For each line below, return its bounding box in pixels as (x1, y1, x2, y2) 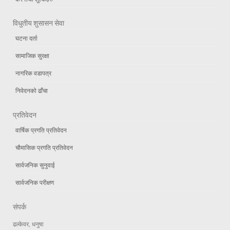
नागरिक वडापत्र (15, 69, 51, 78)
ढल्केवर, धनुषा (13, 219, 46, 228)
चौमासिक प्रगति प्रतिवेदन (15, 143, 73, 151)
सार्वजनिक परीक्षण (15, 178, 54, 187)
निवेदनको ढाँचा (15, 86, 48, 95)
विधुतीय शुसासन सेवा (13, 18, 64, 28)
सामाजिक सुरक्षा (15, 51, 49, 60)
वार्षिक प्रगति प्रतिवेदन (15, 125, 67, 134)
